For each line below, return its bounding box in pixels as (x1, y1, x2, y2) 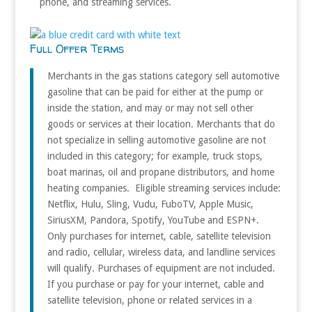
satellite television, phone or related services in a (47, 294, 252, 306)
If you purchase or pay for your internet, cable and (47, 278, 264, 290)
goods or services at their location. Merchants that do (47, 118, 275, 130)
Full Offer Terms (29, 40, 124, 56)
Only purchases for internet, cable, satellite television (47, 230, 271, 242)
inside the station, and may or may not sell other (47, 102, 253, 114)
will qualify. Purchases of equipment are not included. (47, 262, 275, 274)
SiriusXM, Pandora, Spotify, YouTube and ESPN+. (47, 214, 262, 226)
